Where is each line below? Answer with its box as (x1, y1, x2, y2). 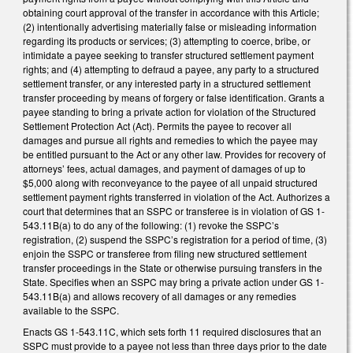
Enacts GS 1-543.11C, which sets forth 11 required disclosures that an (23, 325, 321, 339)
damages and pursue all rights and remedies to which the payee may (23, 132, 318, 147)
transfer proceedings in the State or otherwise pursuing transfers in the (23, 260, 322, 274)
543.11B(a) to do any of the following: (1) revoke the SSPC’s (23, 217, 279, 232)
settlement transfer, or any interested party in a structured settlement (23, 76, 310, 90)
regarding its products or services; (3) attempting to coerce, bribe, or (23, 33, 310, 47)
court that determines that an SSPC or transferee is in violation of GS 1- (23, 203, 325, 217)
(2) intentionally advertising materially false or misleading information (23, 19, 317, 33)
